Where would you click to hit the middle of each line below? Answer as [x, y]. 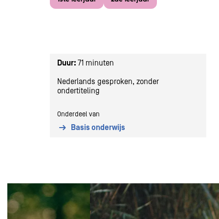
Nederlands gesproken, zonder [108, 82]
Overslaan [23, 188]
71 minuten [97, 63]
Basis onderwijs [98, 128]
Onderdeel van [78, 114]
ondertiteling [79, 91]
